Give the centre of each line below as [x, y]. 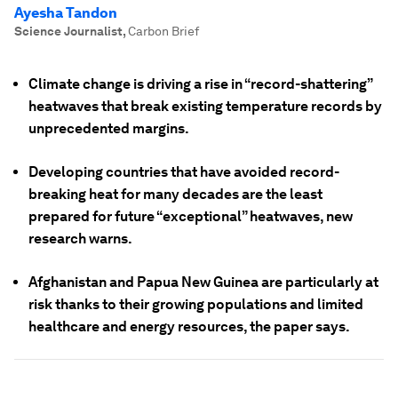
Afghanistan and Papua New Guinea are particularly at [203, 282]
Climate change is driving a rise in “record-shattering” [200, 84]
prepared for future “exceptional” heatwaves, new [191, 216]
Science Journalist [68, 31]
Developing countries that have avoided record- [184, 172]
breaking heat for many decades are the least [175, 194]
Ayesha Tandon [66, 13]
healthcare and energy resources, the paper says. [189, 326]
